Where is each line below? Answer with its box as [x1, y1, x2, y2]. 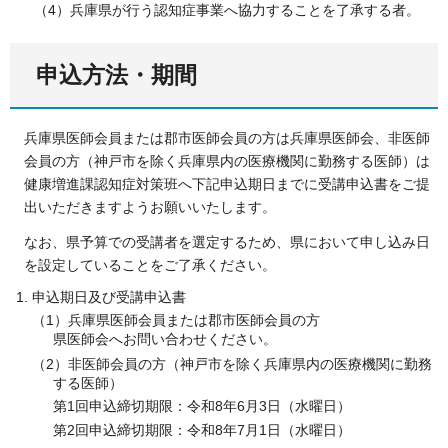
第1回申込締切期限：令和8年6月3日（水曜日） [53, 397, 351, 414]
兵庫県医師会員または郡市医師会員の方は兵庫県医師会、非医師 [24, 130, 430, 147]
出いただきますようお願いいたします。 [24, 199, 276, 216]
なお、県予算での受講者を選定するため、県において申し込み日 [24, 233, 430, 250]
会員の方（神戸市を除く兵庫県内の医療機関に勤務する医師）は [24, 153, 430, 170]
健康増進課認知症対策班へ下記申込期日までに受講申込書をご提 [24, 176, 430, 193]
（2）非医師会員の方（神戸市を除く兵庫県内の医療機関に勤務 [32, 355, 432, 372]
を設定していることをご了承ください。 [24, 256, 276, 273]
